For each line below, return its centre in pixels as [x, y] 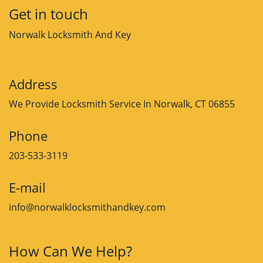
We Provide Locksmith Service [75, 104]
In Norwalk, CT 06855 [189, 104]
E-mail [27, 187]
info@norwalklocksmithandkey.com [87, 207]
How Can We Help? [70, 251]
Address [33, 84]
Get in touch [48, 14]
